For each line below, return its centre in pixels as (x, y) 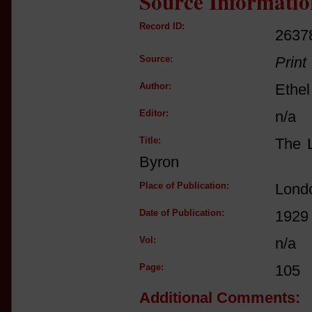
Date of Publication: (182, 213)
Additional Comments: (220, 298)
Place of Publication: (184, 186)
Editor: (154, 113)
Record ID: (162, 26)
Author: (155, 86)
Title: (150, 140)
